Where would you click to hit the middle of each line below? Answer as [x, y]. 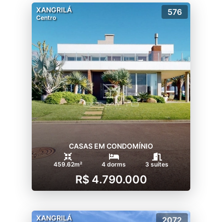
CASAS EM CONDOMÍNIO [111, 146]
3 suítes [157, 164]
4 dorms [114, 164]
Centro [46, 18]
